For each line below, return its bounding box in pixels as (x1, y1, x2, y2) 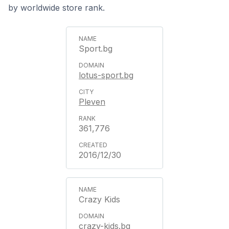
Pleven (79, 97, 105, 107)
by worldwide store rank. (8, 3, 105, 13)
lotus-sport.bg (79, 70, 133, 80)
